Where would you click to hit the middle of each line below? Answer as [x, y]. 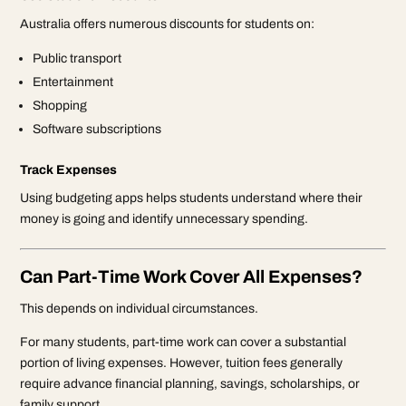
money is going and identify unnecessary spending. [164, 218]
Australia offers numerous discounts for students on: [168, 24]
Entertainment [73, 82]
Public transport [77, 58]
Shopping [60, 105]
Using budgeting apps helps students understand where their [192, 198]
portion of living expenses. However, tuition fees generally [182, 362]
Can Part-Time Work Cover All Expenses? [192, 276]
